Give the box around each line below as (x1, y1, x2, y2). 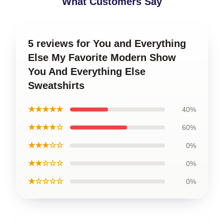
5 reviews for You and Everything (28, 38, 186, 49)
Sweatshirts (28, 80, 84, 91)
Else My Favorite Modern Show (28, 52, 176, 63)
